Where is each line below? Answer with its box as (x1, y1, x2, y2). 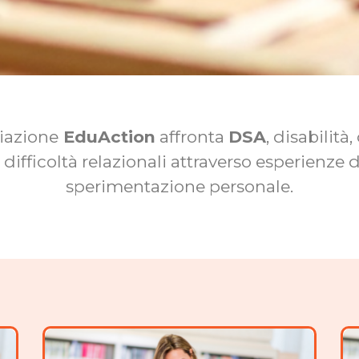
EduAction (58, 126, 155, 147)
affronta (155, 126, 228, 147)
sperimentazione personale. (66, 175, 293, 196)
